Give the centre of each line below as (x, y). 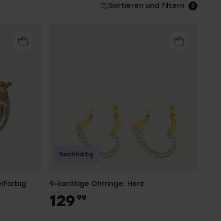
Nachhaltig (76, 154)
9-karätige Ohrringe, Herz (97, 184)
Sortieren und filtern (147, 6)
